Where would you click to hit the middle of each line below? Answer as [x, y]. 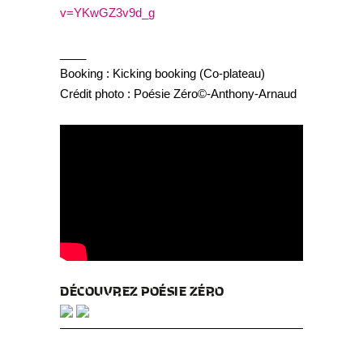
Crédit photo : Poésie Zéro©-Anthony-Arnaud [178, 93]
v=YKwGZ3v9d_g [107, 12]
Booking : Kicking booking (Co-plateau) [162, 73]
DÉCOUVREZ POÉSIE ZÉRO [142, 290]
